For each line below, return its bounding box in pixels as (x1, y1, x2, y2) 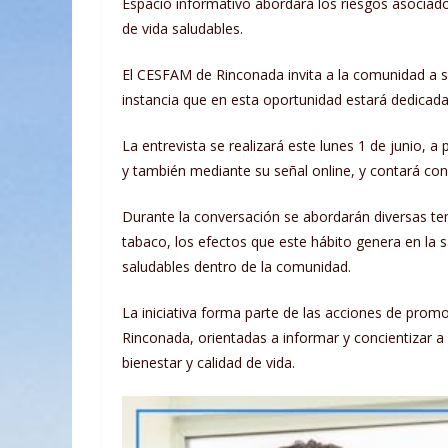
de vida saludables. (122, 18, 243, 38)
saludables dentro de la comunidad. (122, 256, 351, 276)
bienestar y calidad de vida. (122, 352, 295, 372)
